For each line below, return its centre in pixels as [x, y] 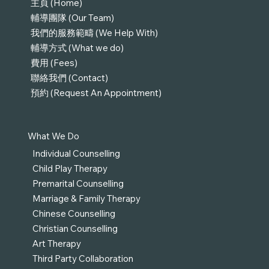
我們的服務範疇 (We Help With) [95, 33]
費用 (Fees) [54, 63]
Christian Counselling [75, 228]
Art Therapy [56, 243]
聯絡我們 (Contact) [70, 78]
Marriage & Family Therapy [86, 198]
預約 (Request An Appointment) [96, 93]
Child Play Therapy [70, 168]
